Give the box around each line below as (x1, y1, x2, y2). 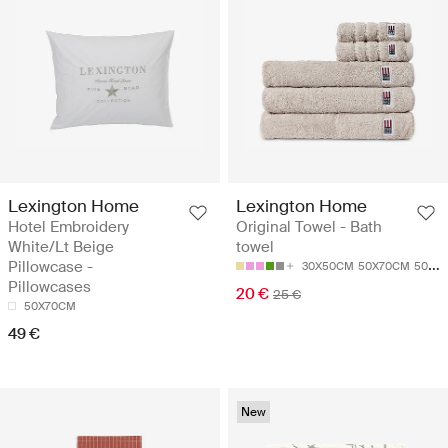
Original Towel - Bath (236, 216, 382, 237)
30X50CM (302, 258, 354, 273)
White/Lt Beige (8, 236, 114, 257)
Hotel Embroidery (8, 216, 129, 237)
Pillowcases (8, 276, 91, 297)
